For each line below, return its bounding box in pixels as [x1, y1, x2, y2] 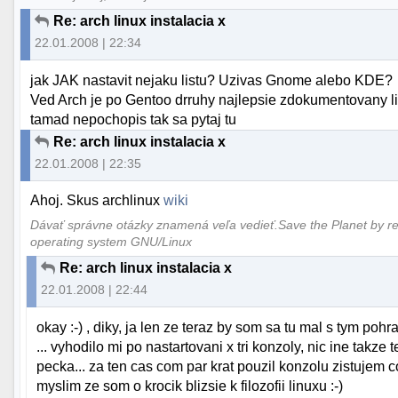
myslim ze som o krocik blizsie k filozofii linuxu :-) [36, 378, 344, 394]
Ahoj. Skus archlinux [30, 192, 164, 208]
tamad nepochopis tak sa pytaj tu [30, 111, 237, 127]
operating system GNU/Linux [30, 235, 193, 249]
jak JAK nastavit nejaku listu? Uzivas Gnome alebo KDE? [30, 72, 394, 88]
